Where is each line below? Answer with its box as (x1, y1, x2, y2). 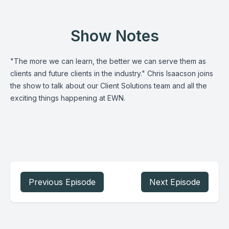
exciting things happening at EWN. (10, 94, 125, 102)
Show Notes (70, 27, 159, 45)
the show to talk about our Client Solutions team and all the (10, 81, 207, 90)
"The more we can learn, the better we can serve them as (10, 57, 206, 65)
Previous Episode (29, 177, 96, 187)
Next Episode (149, 177, 200, 187)
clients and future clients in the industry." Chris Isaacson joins (10, 69, 213, 78)
